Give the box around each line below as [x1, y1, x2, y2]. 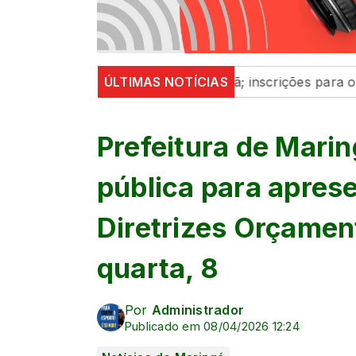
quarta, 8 [97, 251, 219, 284]
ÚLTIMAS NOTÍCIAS [104, 73, 228, 90]
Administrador [151, 301, 245, 318]
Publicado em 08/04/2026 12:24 [125, 319, 300, 333]
